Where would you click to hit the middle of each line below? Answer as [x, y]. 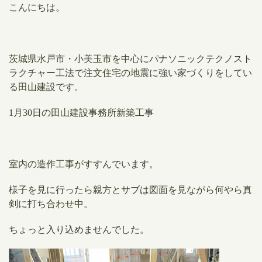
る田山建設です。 [46, 87]
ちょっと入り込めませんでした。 [79, 230]
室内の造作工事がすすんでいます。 [84, 164]
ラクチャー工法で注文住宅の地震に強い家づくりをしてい [130, 73]
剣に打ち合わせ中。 [51, 204]
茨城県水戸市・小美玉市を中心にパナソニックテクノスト [130, 59]
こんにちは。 [37, 7]
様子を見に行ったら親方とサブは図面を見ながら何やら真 [130, 190]
